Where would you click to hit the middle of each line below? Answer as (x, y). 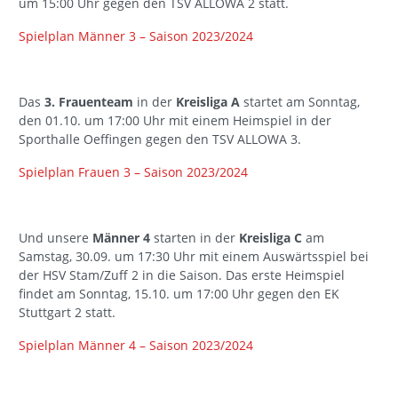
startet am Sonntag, (300, 102)
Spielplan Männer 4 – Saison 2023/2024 (136, 346)
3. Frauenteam (89, 102)
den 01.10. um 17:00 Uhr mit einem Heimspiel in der (175, 121)
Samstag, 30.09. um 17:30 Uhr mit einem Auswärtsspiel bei (194, 257)
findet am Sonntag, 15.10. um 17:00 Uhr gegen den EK (179, 294)
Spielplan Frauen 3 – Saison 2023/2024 (133, 172)
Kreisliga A (208, 102)
